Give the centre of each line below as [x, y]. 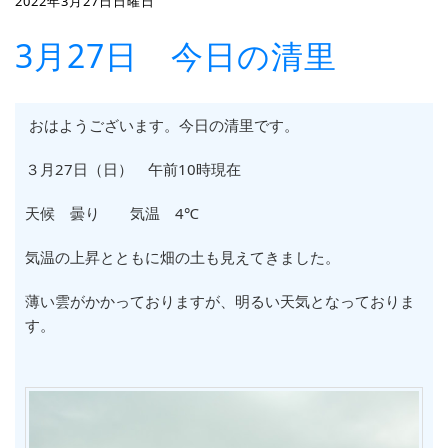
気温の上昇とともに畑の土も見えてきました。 [182, 257]
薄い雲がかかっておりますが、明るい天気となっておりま [220, 301]
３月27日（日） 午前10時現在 [133, 169]
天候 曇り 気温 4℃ [112, 213]
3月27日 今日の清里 [176, 55]
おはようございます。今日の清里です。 [164, 125]
